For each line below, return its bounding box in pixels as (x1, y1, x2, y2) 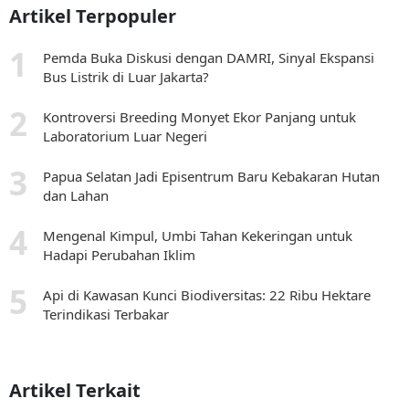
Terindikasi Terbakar (43, 305, 169, 324)
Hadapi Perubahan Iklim (43, 246, 195, 265)
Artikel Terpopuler (9, 4, 176, 29)
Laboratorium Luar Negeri (43, 127, 207, 146)
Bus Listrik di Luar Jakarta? (43, 68, 209, 87)
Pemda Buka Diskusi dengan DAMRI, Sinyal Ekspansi (43, 48, 374, 68)
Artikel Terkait (9, 378, 141, 404)
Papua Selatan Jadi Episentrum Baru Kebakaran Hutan (43, 167, 380, 186)
